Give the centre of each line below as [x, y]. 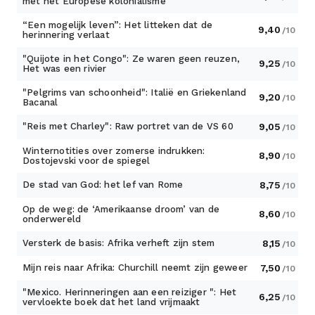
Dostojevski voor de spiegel [86, 161]
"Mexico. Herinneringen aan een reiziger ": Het [130, 292]
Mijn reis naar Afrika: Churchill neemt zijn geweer [135, 268]
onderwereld [52, 219]
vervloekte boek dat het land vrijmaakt [111, 302]
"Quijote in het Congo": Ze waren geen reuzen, [131, 59]
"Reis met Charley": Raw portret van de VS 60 [128, 127]
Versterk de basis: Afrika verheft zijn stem [119, 243]
